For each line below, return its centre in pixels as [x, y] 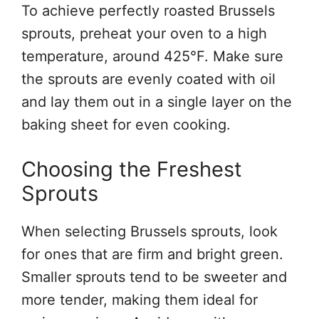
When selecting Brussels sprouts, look [150, 231]
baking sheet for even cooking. [126, 124]
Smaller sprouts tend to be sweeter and [154, 277]
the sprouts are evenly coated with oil [148, 79]
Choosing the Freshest [132, 169]
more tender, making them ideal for [140, 299]
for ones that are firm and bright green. [152, 254]
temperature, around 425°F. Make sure [152, 56]
